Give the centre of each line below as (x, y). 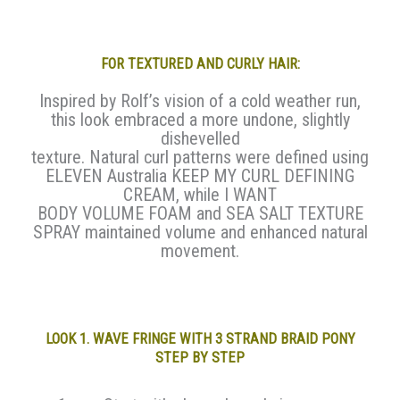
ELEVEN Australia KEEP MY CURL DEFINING (200, 176)
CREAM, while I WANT (200, 195)
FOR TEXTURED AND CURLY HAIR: (200, 64)
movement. (200, 251)
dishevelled (200, 139)
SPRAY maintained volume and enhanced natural (200, 233)
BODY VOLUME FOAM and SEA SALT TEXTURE (200, 214)
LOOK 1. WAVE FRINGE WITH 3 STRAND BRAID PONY (200, 339)
